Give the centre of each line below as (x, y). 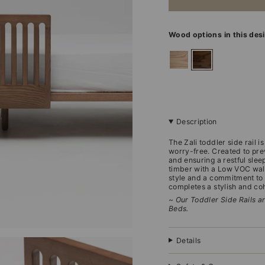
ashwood (188, 55)
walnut (205, 55)
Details (188, 240)
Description (196, 122)
